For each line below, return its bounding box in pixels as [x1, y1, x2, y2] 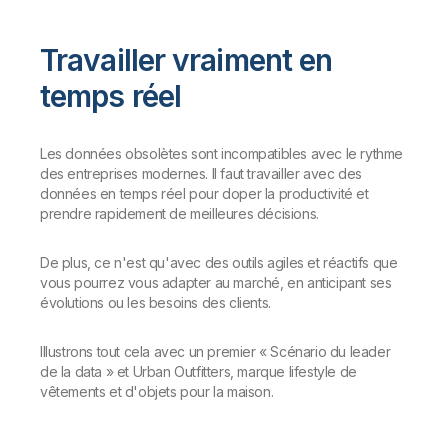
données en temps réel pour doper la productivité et [40, 185, 369, 202]
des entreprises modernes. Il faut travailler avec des [40, 165, 362, 182]
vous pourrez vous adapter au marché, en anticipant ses [40, 274, 392, 291]
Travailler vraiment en [40, 42, 333, 78]
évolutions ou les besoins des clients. [40, 294, 271, 311]
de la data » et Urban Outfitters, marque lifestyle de [40, 363, 357, 380]
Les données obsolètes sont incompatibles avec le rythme [40, 145, 404, 162]
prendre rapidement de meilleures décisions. [40, 205, 319, 222]
